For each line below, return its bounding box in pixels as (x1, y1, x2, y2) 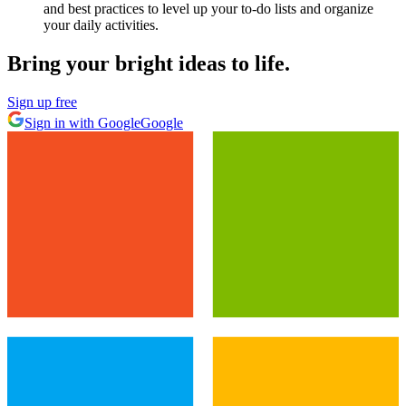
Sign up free (7, 94, 77, 111)
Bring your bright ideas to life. (7, 52, 290, 76)
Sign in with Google (24, 115, 140, 131)
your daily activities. (43, 17, 159, 34)
